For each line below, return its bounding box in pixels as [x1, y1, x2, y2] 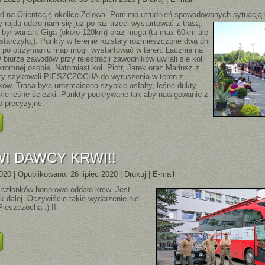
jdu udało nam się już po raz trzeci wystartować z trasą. [11, 19, 203, 28]
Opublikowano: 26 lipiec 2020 [18, 170, 118, 179]
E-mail [153, 170, 175, 179]
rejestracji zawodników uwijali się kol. [77, 54, 205, 63]
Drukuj [124, 170, 149, 179]
